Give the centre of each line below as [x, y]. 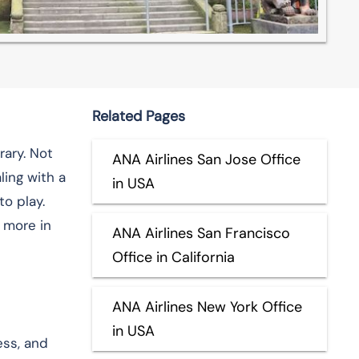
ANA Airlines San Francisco [201, 233]
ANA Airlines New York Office [207, 307]
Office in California [173, 257]
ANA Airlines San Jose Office [206, 159]
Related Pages [138, 116]
